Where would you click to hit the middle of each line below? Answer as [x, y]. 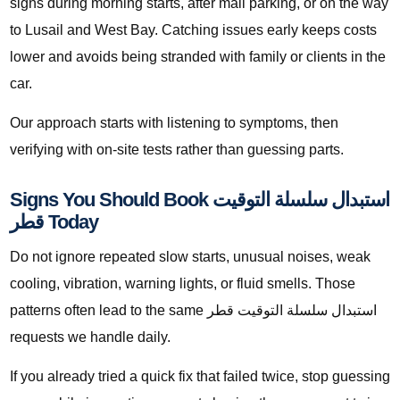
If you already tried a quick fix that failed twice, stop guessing [200, 377]
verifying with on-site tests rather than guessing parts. [177, 150]
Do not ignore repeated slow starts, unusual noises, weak [190, 257]
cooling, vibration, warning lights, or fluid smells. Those [183, 284]
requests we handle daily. [90, 337]
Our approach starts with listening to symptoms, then [174, 123]
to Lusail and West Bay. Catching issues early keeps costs [193, 30]
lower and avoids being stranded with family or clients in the [198, 57]
